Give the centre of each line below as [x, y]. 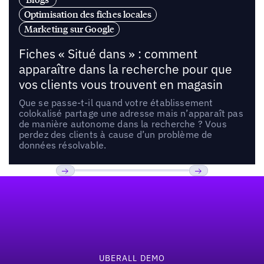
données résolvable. [62, 145]
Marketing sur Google [69, 29]
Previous [76, 188]
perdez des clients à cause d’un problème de [115, 134]
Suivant [207, 188]
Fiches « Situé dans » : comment [108, 54]
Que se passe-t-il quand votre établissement [116, 102]
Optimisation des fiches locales [88, 14]
